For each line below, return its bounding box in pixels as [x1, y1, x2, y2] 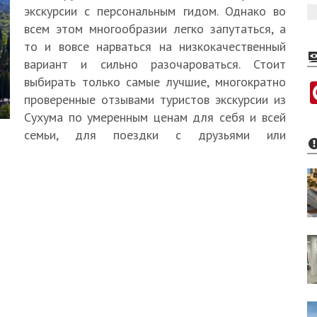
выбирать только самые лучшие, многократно [24, 74, 286, 90]
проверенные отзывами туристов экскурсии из [24, 91, 286, 108]
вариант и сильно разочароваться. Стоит [24, 56, 286, 72]
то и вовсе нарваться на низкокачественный [24, 38, 286, 54]
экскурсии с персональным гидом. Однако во [24, 3, 286, 19]
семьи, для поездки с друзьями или [24, 127, 286, 143]
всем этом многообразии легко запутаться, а [24, 21, 286, 37]
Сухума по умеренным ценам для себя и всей [24, 109, 286, 125]
